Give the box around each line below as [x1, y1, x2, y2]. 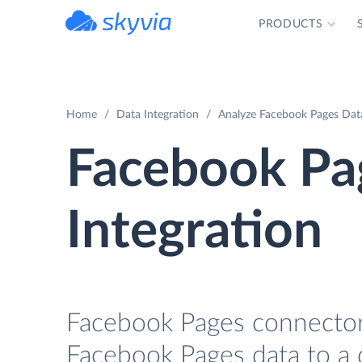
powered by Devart [101, 36, 172, 44]
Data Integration [116, 109, 199, 120]
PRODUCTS [258, 19, 323, 30]
